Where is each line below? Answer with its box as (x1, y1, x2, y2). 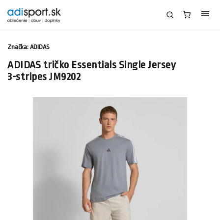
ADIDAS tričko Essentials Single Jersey (7, 59, 176, 71)
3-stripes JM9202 (7, 71, 81, 82)
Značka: (7, 43, 30, 51)
